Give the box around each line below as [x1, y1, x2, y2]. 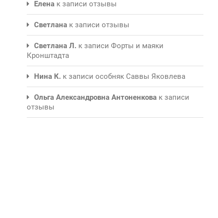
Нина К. [34, 72, 61, 81]
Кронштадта [27, 51, 69, 60]
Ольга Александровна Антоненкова [34, 92, 157, 102]
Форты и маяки [111, 41, 163, 50]
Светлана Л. [34, 41, 76, 50]
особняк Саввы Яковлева [95, 72, 185, 81]
